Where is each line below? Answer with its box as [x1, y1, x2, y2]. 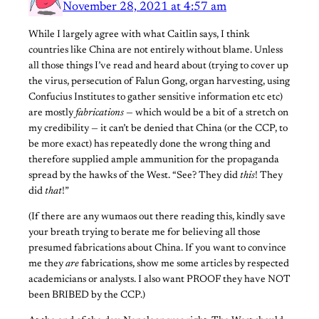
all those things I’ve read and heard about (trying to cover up [28, 61, 288, 71]
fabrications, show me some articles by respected [79, 258, 289, 269]
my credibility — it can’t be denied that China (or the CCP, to [28, 123, 288, 134]
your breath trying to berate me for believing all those [28, 227, 261, 238]
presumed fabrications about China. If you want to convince [28, 243, 286, 253]
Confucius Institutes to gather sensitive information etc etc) [28, 92, 283, 103]
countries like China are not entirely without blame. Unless [28, 45, 283, 56]
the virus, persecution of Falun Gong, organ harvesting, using [28, 76, 290, 87]
